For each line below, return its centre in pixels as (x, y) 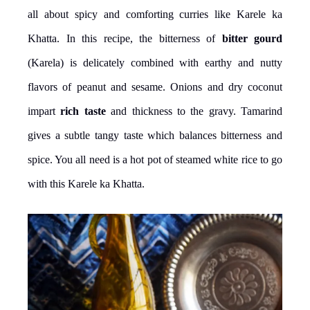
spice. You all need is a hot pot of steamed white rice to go (155, 159)
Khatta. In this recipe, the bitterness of (125, 38)
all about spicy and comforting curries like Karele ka (155, 14)
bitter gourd (252, 38)
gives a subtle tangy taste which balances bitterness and (155, 135)
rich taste (83, 111)
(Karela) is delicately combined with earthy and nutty (155, 62)
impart (44, 111)
